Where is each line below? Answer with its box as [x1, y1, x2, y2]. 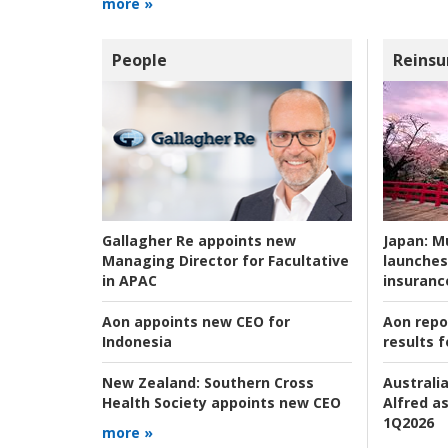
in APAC [102, 271, 157, 291]
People [112, 48, 167, 71]
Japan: [382, 230, 428, 250]
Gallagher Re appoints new [102, 231, 296, 251]
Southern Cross [200, 373, 314, 393]
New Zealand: [102, 373, 200, 393]
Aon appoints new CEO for [102, 312, 290, 332]
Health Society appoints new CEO [102, 393, 341, 413]
